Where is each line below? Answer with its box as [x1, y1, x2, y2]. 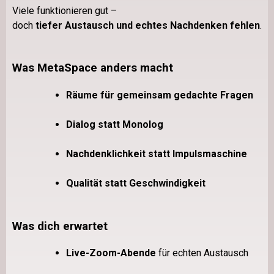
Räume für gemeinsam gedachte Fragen [66, 89, 253, 101]
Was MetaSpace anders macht [12, 61, 173, 75]
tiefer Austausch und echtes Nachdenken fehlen [35, 19, 260, 31]
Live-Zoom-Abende [66, 247, 156, 259]
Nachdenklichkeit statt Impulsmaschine [66, 147, 247, 160]
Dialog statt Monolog [66, 118, 163, 130]
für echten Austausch [156, 247, 248, 259]
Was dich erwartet [12, 219, 108, 233]
